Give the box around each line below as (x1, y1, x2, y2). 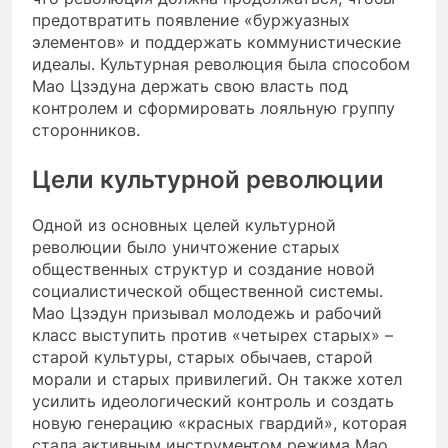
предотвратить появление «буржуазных (32, 9, 350, 30)
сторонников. (32, 119, 140, 140)
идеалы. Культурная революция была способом (32, 53, 410, 74)
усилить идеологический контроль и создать (32, 390, 394, 411)
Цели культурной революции (32, 164, 384, 194)
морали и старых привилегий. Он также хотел (32, 368, 402, 389)
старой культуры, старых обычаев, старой (32, 346, 373, 367)
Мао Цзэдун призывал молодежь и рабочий (32, 302, 382, 323)
